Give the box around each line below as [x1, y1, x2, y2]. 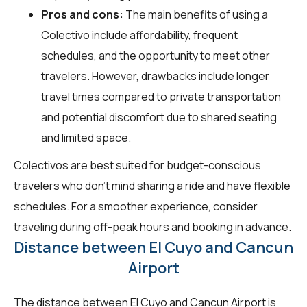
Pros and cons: [41, 6, 123, 22]
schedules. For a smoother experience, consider [14, 198, 258, 214]
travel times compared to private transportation [41, 88, 281, 104]
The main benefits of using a [123, 6, 268, 22]
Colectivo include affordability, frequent [41, 27, 238, 42]
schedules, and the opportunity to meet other [41, 47, 270, 63]
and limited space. [41, 130, 131, 145]
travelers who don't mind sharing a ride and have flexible [14, 177, 291, 193]
